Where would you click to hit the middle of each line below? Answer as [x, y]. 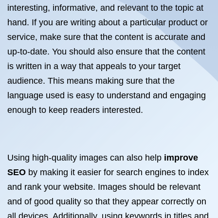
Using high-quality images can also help [86, 158]
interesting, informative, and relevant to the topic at [105, 8]
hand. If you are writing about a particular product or [108, 22]
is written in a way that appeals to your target [94, 66]
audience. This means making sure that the [91, 81]
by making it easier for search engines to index [117, 172]
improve [181, 158]
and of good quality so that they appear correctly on [107, 201]
